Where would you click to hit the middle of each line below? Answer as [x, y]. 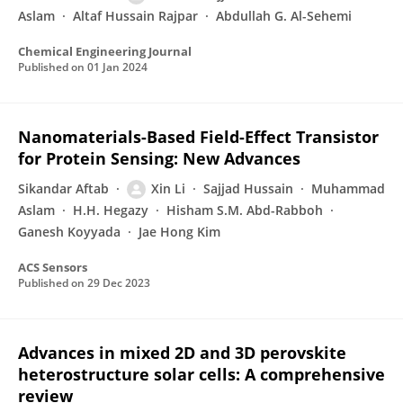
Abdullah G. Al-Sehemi [284, 16]
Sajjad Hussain [248, 188]
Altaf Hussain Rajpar [135, 16]
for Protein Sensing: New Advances [159, 158]
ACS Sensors [53, 267]
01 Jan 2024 [117, 67]
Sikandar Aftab [63, 188]
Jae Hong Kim [179, 232]
